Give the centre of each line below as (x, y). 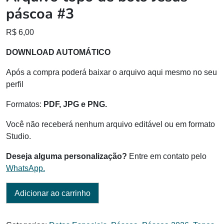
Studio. (18, 136)
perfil (15, 84)
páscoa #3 (40, 13)
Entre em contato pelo (167, 156)
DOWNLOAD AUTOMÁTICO (58, 52)
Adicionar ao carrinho (52, 193)
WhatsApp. (25, 168)
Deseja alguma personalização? (66, 156)
